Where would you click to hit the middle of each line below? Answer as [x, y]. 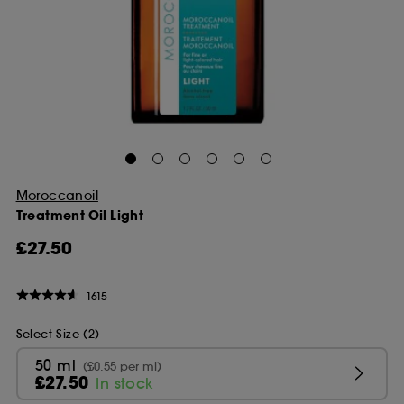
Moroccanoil [57, 196]
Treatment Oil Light [80, 216]
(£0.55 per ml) [121, 367]
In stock [124, 384]
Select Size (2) [58, 334]
